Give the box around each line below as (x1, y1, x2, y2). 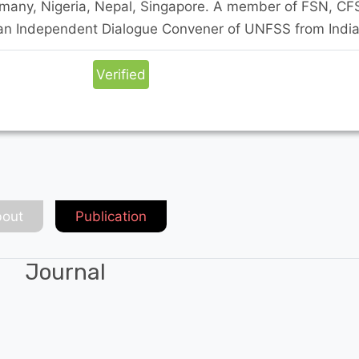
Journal (25, 258, 106, 285)
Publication (75, 208, 147, 224)
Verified (96, 66, 146, 83)
